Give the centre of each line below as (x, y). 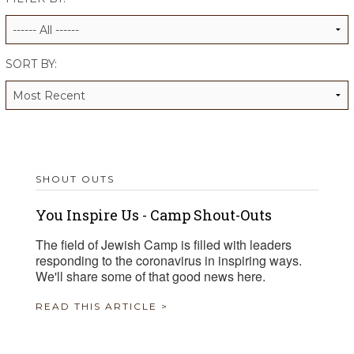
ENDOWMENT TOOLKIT (70, 51)
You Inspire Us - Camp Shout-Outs (154, 215)
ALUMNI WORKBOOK (62, 14)
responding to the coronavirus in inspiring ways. (169, 260)
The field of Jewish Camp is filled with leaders (164, 245)
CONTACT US (46, 87)
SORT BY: (31, 64)
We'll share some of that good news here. (151, 276)
